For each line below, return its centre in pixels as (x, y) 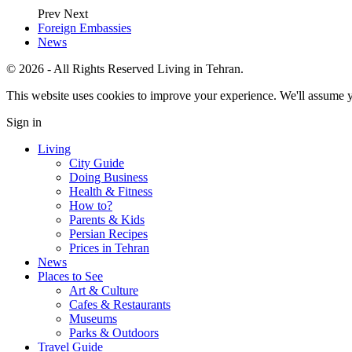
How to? (91, 205)
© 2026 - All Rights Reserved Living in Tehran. (125, 68)
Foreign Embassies (84, 27)
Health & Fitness (111, 191)
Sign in (24, 122)
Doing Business (108, 177)
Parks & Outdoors (114, 332)
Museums (93, 318)
